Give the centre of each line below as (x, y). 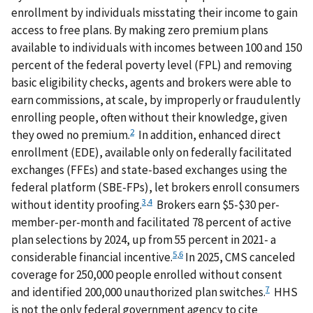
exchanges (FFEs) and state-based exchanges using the (149, 170)
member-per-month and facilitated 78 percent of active (151, 223)
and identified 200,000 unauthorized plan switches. (138, 292)
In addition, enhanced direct (208, 135)
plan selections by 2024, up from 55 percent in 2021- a (144, 240)
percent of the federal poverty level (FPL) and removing (152, 65)
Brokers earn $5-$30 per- (216, 205)
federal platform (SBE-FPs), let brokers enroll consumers (155, 188)
